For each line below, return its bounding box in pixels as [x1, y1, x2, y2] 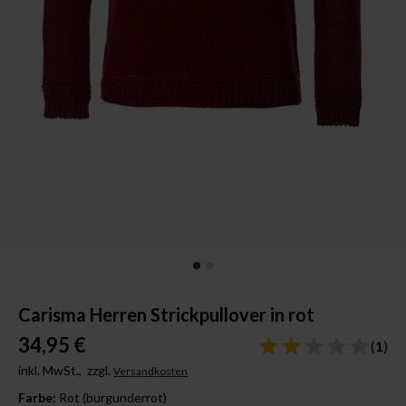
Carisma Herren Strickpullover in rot [18, 303, 314, 325]
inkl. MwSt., [18, 362, 87, 378]
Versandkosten [113, 363, 188, 378]
